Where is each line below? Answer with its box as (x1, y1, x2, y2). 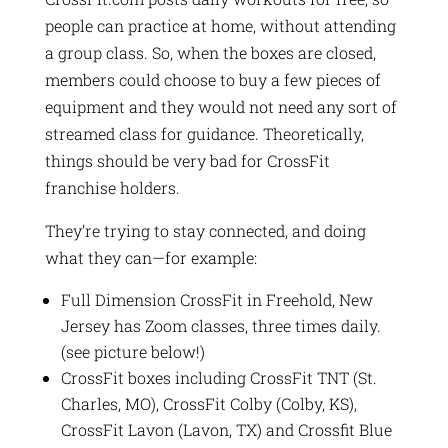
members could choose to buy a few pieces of (44, 68, 381, 90)
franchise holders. (44, 176, 180, 198)
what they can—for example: (44, 246, 257, 268)
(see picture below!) (60, 340, 205, 362)
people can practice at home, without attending (44, 14, 396, 36)
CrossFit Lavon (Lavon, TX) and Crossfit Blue (60, 418, 392, 440)
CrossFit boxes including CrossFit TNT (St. (60, 366, 377, 388)
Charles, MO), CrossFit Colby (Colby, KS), (60, 392, 357, 414)
